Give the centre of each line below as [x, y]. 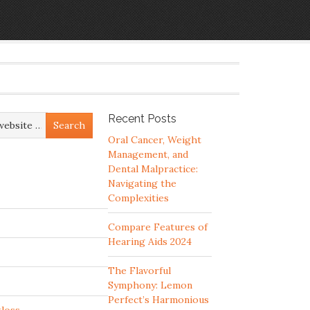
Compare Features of [158, 227]
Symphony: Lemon [150, 285]
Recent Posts [142, 119]
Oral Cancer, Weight [155, 140]
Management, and [148, 154]
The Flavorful [139, 271]
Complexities [138, 198]
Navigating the [142, 183]
